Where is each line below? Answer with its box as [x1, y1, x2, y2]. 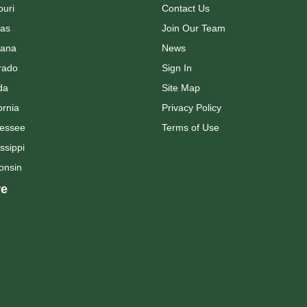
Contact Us [162, 2, 210, 14]
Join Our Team [162, 22, 225, 34]
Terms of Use [162, 121, 219, 133]
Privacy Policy [162, 101, 221, 113]
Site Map [162, 82, 200, 93]
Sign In [162, 62, 192, 73]
